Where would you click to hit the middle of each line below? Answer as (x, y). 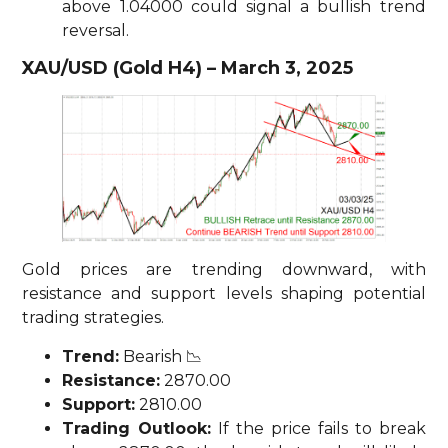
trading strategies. (93, 318)
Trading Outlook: (137, 428)
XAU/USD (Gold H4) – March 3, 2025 (188, 68)
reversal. (96, 31)
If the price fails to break (318, 428)
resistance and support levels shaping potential (224, 294)
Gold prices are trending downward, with (224, 270)
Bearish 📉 (161, 356)
